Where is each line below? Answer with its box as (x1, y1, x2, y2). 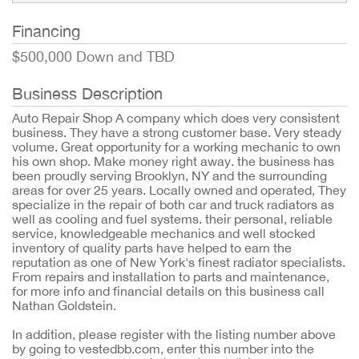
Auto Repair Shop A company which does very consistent (12, 111, 340, 125)
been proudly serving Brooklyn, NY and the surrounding (12, 168, 327, 183)
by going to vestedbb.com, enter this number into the (12, 341, 314, 356)
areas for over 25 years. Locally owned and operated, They (12, 183, 346, 197)
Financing (12, 22, 80, 40)
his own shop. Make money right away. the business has (12, 154, 334, 168)
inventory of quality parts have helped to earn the (12, 240, 292, 255)
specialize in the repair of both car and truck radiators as (12, 197, 334, 212)
